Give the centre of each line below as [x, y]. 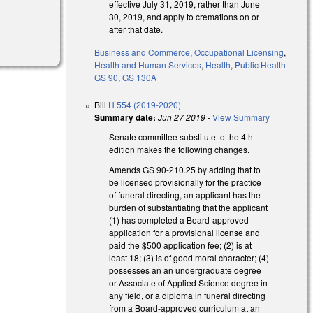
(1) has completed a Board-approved [179, 219]
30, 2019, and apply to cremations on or [184, 17]
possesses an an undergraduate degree [185, 270]
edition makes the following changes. [180, 149]
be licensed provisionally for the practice [185, 182]
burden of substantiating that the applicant [189, 207]
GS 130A [140, 77]
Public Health [261, 64]
